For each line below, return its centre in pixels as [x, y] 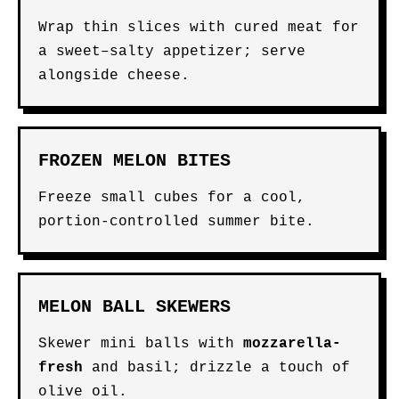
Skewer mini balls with [141, 344]
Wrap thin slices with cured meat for [199, 28]
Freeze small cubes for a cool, [172, 198]
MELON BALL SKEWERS [134, 307]
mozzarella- [292, 344]
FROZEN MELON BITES [134, 161]
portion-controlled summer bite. [176, 222]
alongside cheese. [114, 76]
